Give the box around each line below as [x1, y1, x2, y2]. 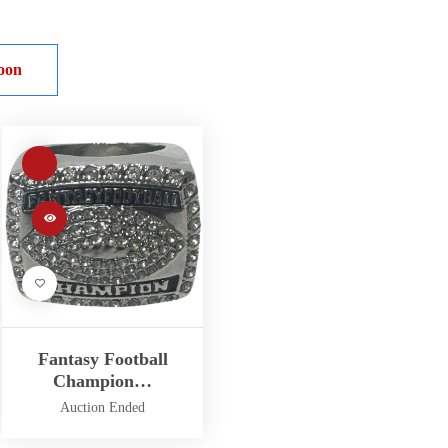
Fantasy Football [37, 348, 168, 369]
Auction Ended [60, 399, 146, 415]
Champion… [53, 370, 153, 391]
